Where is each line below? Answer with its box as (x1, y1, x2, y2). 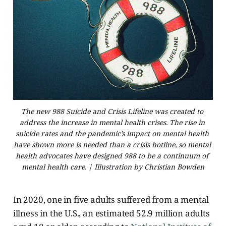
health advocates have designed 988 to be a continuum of (16, 150, 208, 160)
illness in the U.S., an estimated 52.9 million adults (13, 207, 210, 219)
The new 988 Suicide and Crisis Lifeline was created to (21, 106, 203, 116)
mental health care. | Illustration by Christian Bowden (22, 161, 204, 172)
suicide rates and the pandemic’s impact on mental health (15, 128, 209, 138)
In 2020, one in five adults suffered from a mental (13, 193, 209, 205)
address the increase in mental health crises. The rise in (19, 117, 205, 127)
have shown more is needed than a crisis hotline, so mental (13, 139, 211, 149)
